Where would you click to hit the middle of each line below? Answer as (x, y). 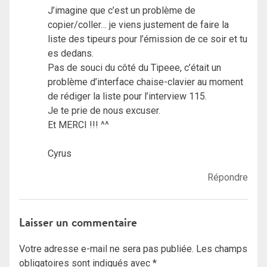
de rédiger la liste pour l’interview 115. (127, 97)
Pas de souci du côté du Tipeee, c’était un (134, 68)
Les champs (222, 249)
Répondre (228, 178)
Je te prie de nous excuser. (104, 111)
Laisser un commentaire (78, 223)
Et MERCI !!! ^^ (78, 125)
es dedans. (71, 54)
